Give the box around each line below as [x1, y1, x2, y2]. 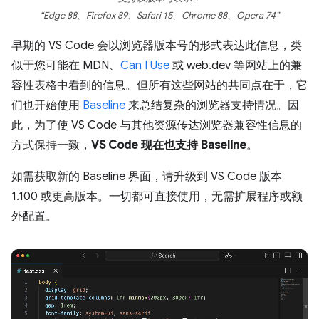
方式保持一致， [11, 137, 91, 152]
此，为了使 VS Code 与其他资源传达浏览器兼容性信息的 [11, 117, 302, 132]
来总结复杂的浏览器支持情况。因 [125, 98, 299, 113]
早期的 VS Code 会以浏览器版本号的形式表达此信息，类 [11, 38, 302, 53]
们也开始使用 [11, 98, 83, 113]
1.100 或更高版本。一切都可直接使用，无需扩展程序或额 [11, 189, 303, 204]
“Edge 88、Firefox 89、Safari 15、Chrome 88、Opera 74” [40, 9, 279, 21]
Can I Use [120, 58, 169, 73]
